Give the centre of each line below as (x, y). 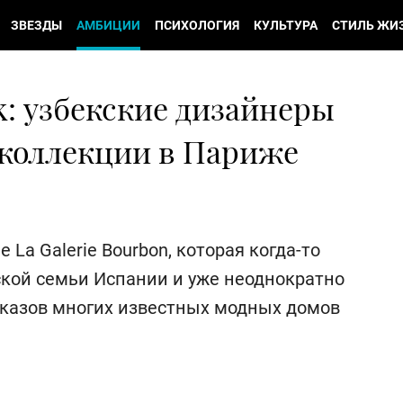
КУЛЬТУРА (286, 25)
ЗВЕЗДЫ (36, 25)
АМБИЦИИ (108, 25)
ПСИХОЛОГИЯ (197, 25)
